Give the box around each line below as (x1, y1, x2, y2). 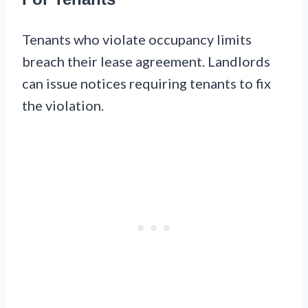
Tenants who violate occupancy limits (22, 31, 252, 48)
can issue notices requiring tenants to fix (22, 75, 271, 92)
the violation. (22, 97, 104, 114)
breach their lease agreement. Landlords (22, 53, 270, 70)
